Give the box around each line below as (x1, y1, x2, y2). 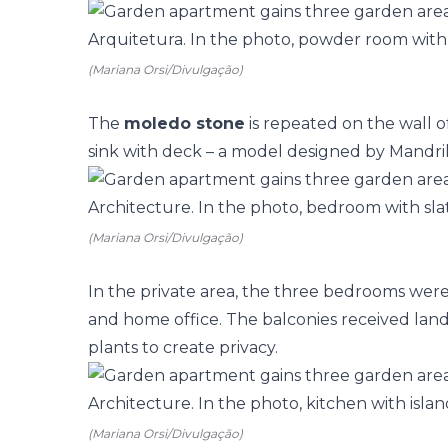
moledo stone (124, 114, 245, 133)
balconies (262, 310, 337, 329)
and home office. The (88, 310, 262, 329)
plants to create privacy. (88, 338, 278, 357)
